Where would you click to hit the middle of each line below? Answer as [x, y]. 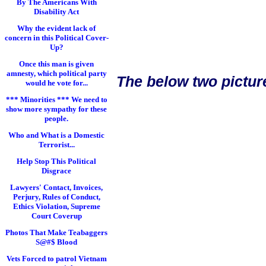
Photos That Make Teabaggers [56, 232]
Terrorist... [56, 145]
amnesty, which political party [56, 73]
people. [56, 118]
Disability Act [56, 12]
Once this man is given [56, 64]
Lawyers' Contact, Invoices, [56, 187]
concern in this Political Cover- [56, 38]
